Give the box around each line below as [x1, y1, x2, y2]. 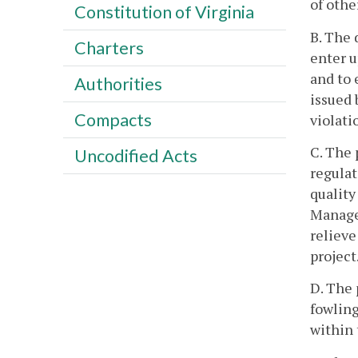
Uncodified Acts [74, 145, 197, 166]
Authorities [74, 73, 162, 94]
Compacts [74, 109, 152, 130]
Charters [74, 37, 144, 58]
